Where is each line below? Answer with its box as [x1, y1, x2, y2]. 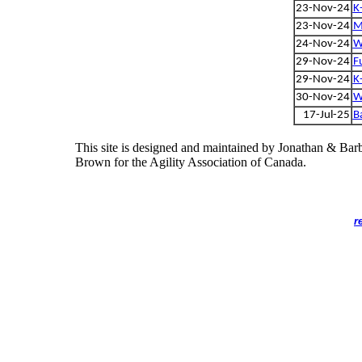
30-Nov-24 [295, 91, 350, 103]
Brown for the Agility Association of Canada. [75, 155, 306, 169]
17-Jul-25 [302, 109, 350, 121]
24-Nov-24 [295, 38, 350, 50]
